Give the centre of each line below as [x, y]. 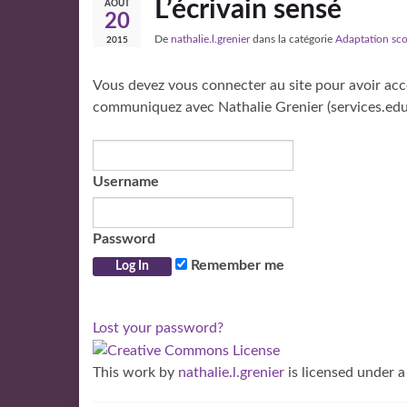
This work [124, 372]
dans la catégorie [293, 39]
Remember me [236, 265]
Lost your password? [158, 328]
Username [126, 182]
